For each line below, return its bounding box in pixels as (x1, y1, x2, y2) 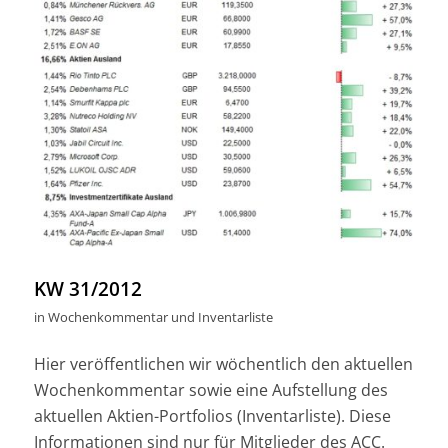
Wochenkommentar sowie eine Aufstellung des (33, 379, 388, 402)
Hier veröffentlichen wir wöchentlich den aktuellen (33, 353, 413, 376)
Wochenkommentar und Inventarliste (47, 307, 273, 326)
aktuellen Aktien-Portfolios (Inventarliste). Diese (33, 405, 391, 428)
